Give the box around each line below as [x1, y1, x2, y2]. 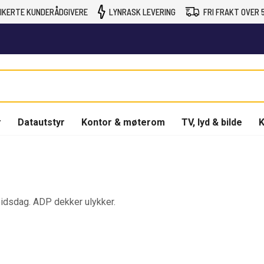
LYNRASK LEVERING [108, 6, 176, 17]
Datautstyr [18, 116, 65, 128]
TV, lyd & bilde [181, 116, 242, 128]
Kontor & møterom [81, 116, 165, 128]
